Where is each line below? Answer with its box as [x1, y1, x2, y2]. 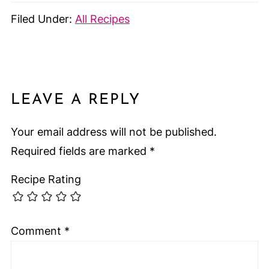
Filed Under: [10, 12, 75, 25]
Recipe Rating [10, 172, 81, 186]
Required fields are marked [10, 144, 150, 157]
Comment [10, 225, 64, 238]
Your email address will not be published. [10, 125, 217, 138]
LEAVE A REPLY [10, 92, 141, 107]
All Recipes [74, 12, 130, 25]
